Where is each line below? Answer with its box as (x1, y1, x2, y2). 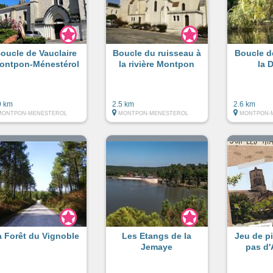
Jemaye (141, 241, 173, 252)
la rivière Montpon (119, 58, 195, 69)
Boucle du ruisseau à (112, 48, 201, 58)
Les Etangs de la (122, 230, 192, 241)
